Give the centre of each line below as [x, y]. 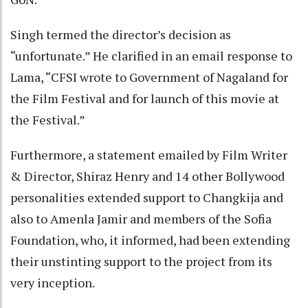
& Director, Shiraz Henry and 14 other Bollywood [147, 176]
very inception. [55, 282]
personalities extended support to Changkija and [147, 197]
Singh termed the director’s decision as [121, 34]
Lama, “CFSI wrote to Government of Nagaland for [149, 77]
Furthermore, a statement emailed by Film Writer [149, 154]
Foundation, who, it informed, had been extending [150, 240]
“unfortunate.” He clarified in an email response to [151, 55]
